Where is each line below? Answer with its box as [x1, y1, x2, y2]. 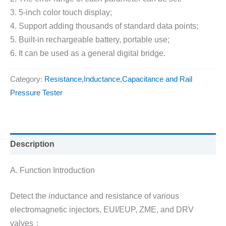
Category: [10, 75, 44, 84]
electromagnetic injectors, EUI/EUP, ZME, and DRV [10, 205, 194, 214]
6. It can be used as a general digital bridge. [10, 48, 165, 58]
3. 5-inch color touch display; [10, 8, 112, 17]
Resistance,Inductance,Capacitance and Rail [44, 75, 192, 84]
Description [10, 139, 54, 148]
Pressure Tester [10, 89, 63, 97]
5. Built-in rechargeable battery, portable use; [10, 35, 169, 44]
